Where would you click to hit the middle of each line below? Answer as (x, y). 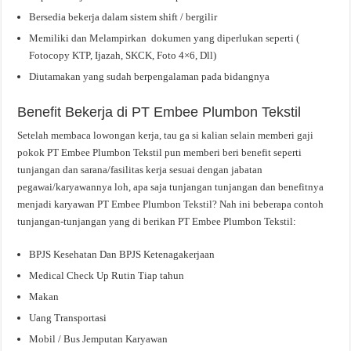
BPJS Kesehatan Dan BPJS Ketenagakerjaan (122, 254)
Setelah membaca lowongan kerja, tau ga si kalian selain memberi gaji (166, 135)
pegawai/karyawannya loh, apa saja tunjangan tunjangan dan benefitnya (171, 186)
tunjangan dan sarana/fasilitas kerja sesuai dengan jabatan (140, 169)
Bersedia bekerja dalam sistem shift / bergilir (123, 16)
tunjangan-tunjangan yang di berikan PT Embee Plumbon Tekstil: (157, 221)
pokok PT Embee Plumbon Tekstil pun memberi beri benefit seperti (160, 152)
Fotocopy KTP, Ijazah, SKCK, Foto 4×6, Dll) (123, 55)
